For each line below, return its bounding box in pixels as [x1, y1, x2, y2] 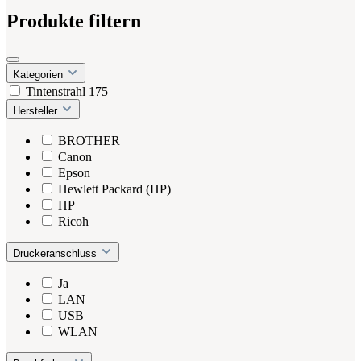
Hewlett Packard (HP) [58, 181, 171, 196]
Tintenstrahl [26, 84, 89, 98]
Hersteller [13, 104, 60, 117]
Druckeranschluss [13, 247, 100, 259]
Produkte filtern [6, 10, 141, 31]
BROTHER [58, 133, 120, 147]
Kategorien [13, 68, 66, 81]
